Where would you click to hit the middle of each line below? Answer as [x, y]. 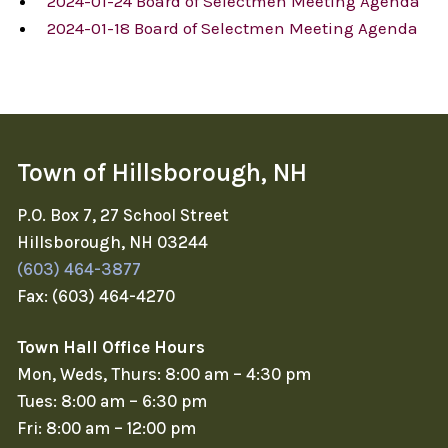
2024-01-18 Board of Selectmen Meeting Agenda [232, 28]
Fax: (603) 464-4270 [96, 296]
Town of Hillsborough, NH [162, 172]
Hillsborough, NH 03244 [112, 242]
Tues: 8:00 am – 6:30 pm [112, 401]
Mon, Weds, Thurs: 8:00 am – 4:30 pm [164, 374]
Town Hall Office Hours [111, 347]
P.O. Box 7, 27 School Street [123, 215]
